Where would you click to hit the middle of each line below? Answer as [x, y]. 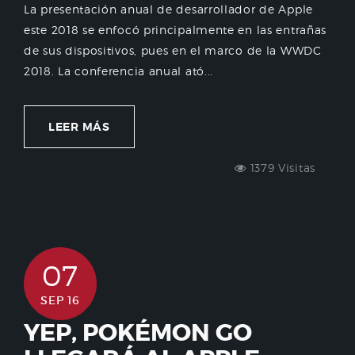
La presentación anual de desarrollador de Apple [168, 9]
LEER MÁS [79, 126]
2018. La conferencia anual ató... [119, 71]
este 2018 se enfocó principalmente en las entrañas [176, 29]
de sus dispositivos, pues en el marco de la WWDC [173, 50]
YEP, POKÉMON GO [138, 332]
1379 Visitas [281, 167]
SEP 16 [60, 300]
